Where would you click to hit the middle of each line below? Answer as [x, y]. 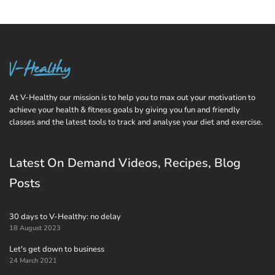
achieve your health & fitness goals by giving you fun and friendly [125, 110]
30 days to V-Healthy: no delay [65, 217]
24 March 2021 [33, 261]
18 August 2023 [35, 228]
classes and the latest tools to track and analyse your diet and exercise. [136, 122]
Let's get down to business [57, 249]
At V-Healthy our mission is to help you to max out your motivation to [132, 98]
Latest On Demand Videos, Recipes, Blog [125, 163]
